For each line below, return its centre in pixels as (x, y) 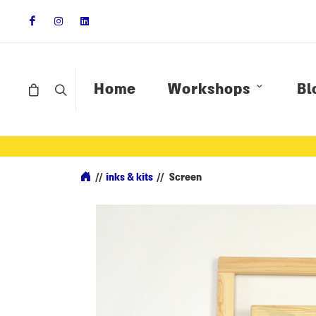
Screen (186, 177)
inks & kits (129, 177)
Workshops (209, 89)
